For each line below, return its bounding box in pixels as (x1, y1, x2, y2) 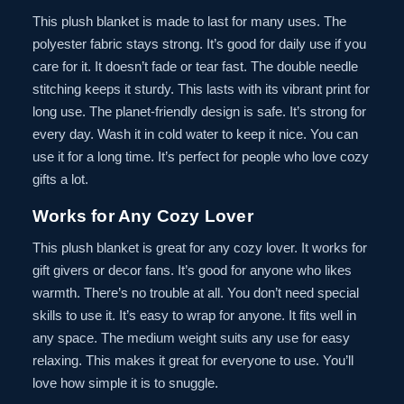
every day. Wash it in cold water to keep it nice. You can (32, 125, 358, 142)
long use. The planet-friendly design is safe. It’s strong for (32, 103, 366, 119)
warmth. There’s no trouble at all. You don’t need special (32, 284, 359, 300)
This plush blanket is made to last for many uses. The (32, 13, 346, 29)
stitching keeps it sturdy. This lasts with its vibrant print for (32, 80, 370, 96)
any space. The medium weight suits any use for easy (32, 329, 350, 345)
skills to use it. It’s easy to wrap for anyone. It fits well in (32, 307, 356, 323)
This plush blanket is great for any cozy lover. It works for (32, 239, 367, 255)
